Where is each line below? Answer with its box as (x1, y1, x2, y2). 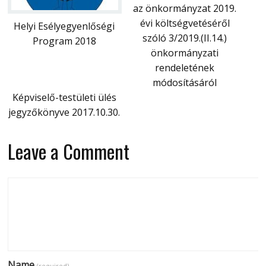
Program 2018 (32, 34, 96, 47)
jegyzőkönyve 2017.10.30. (8, 105, 121, 119)
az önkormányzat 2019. (133, 1, 237, 15)
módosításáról (153, 75, 217, 89)
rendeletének (155, 61, 215, 74)
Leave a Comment (8, 137, 130, 165)
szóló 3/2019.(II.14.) (142, 31, 227, 45)
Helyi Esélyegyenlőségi (14, 19, 115, 33)
